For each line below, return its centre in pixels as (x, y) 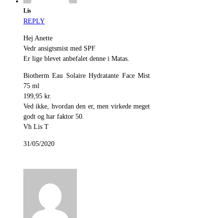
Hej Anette (38, 38)
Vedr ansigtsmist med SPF (59, 49)
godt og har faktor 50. (54, 117)
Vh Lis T (36, 127)
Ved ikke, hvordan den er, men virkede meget (87, 107)
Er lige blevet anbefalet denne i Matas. (76, 59)
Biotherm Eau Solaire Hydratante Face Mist (87, 76)
